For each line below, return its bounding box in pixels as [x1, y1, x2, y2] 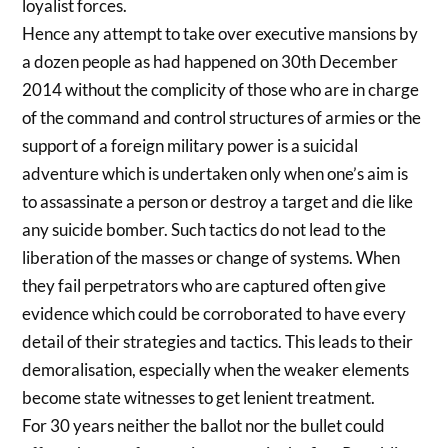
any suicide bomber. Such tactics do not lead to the [22, 218, 387, 240]
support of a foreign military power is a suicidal [22, 134, 359, 156]
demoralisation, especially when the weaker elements [22, 358, 410, 380]
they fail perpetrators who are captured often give [22, 274, 387, 296]
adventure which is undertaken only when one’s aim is [22, 162, 409, 184]
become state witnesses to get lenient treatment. [22, 386, 376, 408]
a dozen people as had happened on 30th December [22, 50, 399, 72]
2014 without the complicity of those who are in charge [22, 78, 420, 100]
